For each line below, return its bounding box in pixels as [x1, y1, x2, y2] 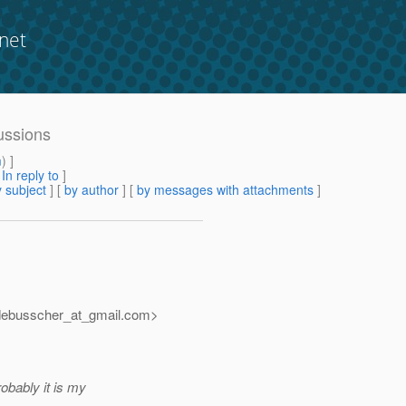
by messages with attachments [137, 180, 314, 199]
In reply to [2, 166, 59, 185]
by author [64, 180, 119, 199]
